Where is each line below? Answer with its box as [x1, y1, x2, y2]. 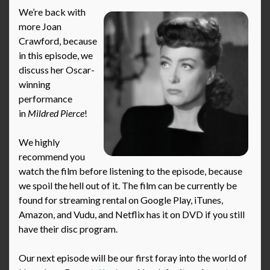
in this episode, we [19, 49, 93, 61]
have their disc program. [19, 223, 118, 235]
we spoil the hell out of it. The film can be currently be [19, 180, 237, 192]
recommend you [19, 151, 85, 163]
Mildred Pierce [28, 107, 84, 119]
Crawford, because [19, 35, 97, 47]
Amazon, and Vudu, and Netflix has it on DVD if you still [19, 209, 245, 221]
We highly [19, 136, 60, 148]
